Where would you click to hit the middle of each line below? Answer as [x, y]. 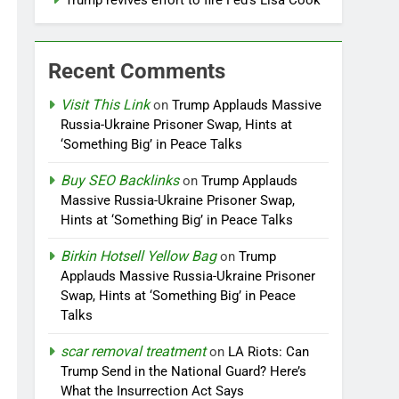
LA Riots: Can [269, 352]
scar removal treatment [134, 351]
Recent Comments [137, 71]
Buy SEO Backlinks [120, 180]
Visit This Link [106, 105]
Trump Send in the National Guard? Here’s [184, 371]
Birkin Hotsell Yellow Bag [139, 256]
